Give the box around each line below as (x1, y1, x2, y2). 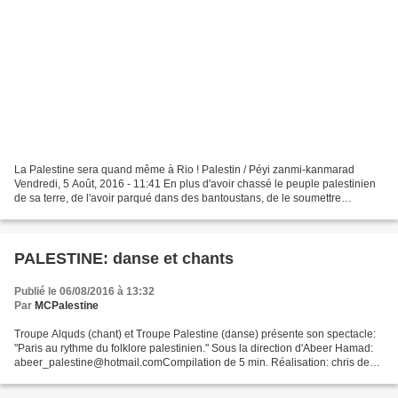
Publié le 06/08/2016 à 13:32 (14, 285, 155, 298)
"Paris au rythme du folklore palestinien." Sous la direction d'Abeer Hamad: (14, 342, 373, 355)
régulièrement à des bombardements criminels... (14, 206, 247, 219)
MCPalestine (35, 299, 99, 313)
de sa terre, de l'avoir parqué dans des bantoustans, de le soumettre (14, 192, 341, 205)
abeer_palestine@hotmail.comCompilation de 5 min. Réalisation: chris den (14, 356, 376, 370)
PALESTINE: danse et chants (14, 250, 234, 268)
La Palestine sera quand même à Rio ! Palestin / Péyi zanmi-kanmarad (14, 163, 354, 177)
